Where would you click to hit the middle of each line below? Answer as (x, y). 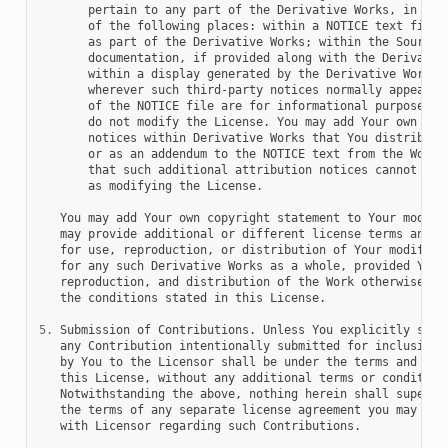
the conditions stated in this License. (182, 298)
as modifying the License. (150, 186)
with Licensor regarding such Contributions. (199, 426)
